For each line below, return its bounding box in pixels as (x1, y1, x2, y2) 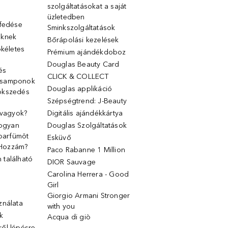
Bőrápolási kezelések (47, 36, 119, 44)
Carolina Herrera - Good (47, 170, 129, 179)
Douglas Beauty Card (47, 60, 120, 69)
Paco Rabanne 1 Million (47, 146, 125, 154)
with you (47, 202, 75, 211)
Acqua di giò (47, 213, 91, 221)
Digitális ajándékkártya (47, 109, 123, 118)
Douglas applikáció (47, 84, 112, 93)
